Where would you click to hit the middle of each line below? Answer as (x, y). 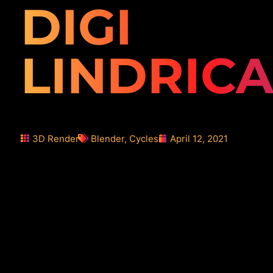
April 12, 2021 (199, 138)
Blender (107, 138)
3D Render (55, 138)
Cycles (144, 138)
